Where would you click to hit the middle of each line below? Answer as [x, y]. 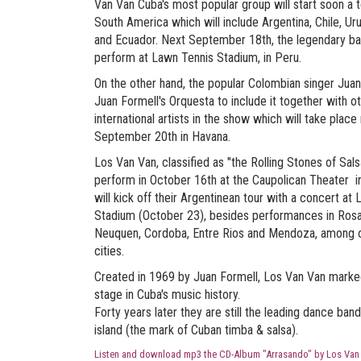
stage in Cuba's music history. [167, 295]
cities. [109, 251]
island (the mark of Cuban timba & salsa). [199, 330]
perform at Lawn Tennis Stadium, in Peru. [198, 58]
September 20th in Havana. [162, 137]
